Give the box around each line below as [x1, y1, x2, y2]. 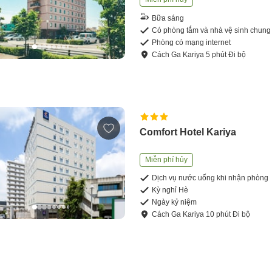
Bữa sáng [152, 13, 185, 22]
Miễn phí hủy [145, 155, 188, 165]
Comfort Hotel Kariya [140, 127, 237, 138]
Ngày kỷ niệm [152, 198, 197, 207]
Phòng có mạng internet [152, 38, 231, 47]
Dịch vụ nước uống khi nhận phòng [152, 174, 269, 183]
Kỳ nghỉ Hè [152, 186, 189, 195]
